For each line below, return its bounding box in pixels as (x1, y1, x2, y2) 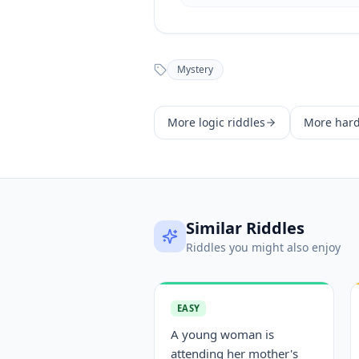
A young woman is (171, 326, 274, 342)
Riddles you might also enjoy (186, 240, 341, 255)
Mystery (177, 63, 213, 76)
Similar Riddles (186, 217, 305, 239)
